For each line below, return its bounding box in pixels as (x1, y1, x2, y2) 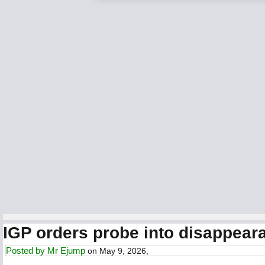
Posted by (6, 245, 47, 256)
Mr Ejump (47, 245, 85, 256)
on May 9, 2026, (85, 246, 148, 256)
